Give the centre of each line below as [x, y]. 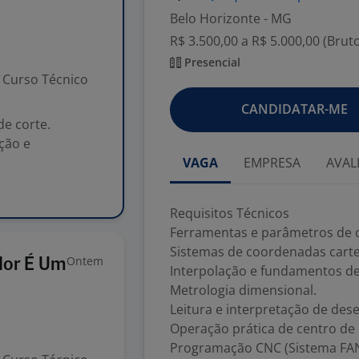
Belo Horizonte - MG [231, 18]
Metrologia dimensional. [243, 290]
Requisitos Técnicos [230, 213]
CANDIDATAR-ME [294, 109]
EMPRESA [272, 163]
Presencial [211, 62]
